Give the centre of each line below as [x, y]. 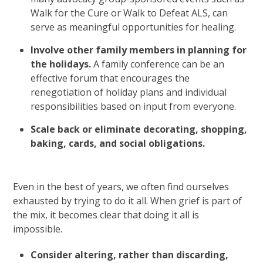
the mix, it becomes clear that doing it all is [106, 215]
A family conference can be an [158, 64]
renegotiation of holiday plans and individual [129, 92]
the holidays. [61, 64]
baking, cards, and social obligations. [118, 144]
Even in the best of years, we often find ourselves [121, 187]
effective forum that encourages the [110, 78]
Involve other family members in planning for [139, 50]
